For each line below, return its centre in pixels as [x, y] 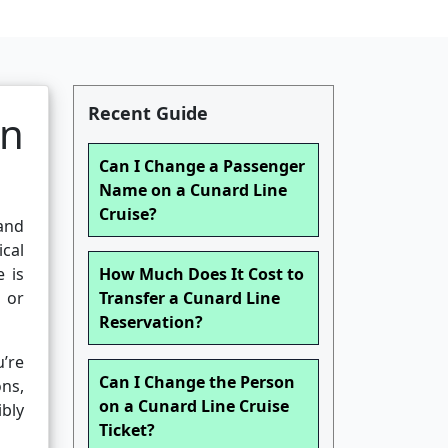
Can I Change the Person [197, 382]
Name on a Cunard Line [193, 190]
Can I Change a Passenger [202, 166]
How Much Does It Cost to [201, 274]
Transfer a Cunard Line [189, 298]
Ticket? [127, 430]
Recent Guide [148, 113]
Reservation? [151, 322]
